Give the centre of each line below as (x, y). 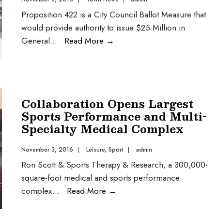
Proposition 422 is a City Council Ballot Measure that (114, 15)
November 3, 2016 (47, 150)
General (36, 41)
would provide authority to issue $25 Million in (103, 28)
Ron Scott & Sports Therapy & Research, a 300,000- (115, 165)
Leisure (95, 150)
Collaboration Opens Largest (107, 103)
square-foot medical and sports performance (101, 178)
